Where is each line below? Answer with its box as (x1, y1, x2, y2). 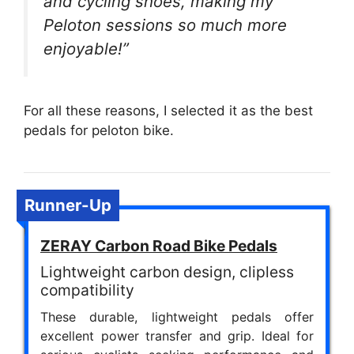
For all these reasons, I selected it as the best (24, 103, 313, 119)
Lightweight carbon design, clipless (40, 262, 294, 282)
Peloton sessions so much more (43, 15, 287, 36)
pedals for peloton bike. (24, 122, 174, 139)
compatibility (40, 281, 134, 300)
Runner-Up (24, 195, 111, 216)
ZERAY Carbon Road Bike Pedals (40, 236, 277, 256)
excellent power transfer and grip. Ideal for (40, 328, 314, 345)
